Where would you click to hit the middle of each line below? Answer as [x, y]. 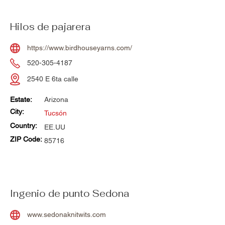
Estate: [21, 100]
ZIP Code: [26, 139]
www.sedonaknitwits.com [67, 215]
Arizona [56, 100]
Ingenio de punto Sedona [70, 194]
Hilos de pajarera [50, 27]
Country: [25, 126]
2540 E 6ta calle [53, 79]
